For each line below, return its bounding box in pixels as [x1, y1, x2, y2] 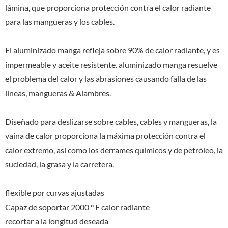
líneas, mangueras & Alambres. [5, 88, 111, 98]
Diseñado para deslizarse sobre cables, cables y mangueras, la [5, 116, 217, 126]
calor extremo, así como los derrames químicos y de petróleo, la [5, 145, 223, 155]
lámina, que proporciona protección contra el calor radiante [5, 2, 211, 12]
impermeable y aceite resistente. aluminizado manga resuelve [5, 59, 217, 69]
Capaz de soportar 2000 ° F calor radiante [5, 202, 150, 212]
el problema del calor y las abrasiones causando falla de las [5, 73, 207, 83]
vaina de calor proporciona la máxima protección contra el [5, 130, 206, 140]
